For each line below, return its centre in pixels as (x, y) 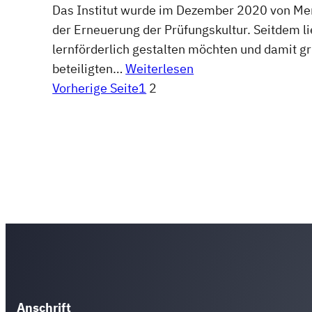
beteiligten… (89, 68)
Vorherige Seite (96, 88)
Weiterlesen (160, 68)
